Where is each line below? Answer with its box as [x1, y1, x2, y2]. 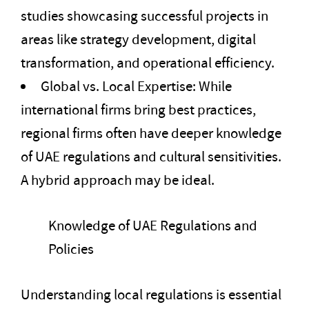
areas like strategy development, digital [21, 30, 256, 50]
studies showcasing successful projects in [21, 6, 268, 26]
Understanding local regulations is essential [21, 285, 281, 305]
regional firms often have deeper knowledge [21, 123, 281, 143]
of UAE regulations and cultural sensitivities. [21, 147, 281, 167]
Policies [48, 239, 94, 259]
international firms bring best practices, [21, 100, 256, 120]
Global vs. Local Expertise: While [41, 77, 232, 97]
